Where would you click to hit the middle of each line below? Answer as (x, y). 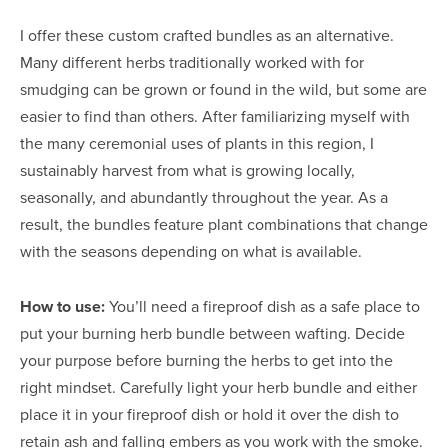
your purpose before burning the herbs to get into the (206, 359)
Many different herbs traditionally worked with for (192, 61)
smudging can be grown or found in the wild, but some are (223, 88)
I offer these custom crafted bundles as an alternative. (207, 34)
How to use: (64, 306)
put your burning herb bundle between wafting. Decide (212, 332)
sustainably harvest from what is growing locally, (187, 169)
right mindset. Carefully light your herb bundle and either (218, 386)
